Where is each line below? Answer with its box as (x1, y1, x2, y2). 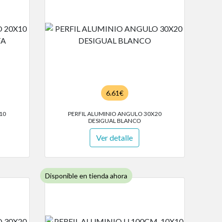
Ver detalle (96, 133, 133, 143)
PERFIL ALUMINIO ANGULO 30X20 (67, 110, 162, 118)
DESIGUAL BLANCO (88, 117, 141, 125)
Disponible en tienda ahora (45, 171, 127, 180)
